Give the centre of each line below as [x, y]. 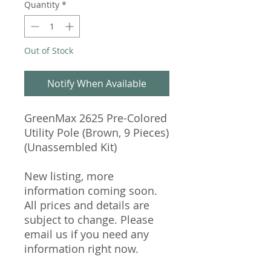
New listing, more [69, 176]
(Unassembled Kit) [70, 147]
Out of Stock [49, 50]
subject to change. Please [89, 219]
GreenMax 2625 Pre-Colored [96, 118]
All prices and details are [87, 205]
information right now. [81, 248]
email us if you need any [87, 234]
